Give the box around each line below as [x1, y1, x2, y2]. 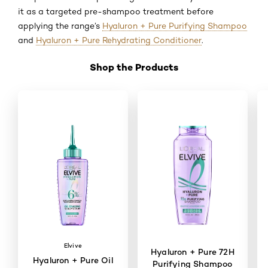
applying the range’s [18, 21, 102, 31]
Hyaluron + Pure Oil [33, 255, 113, 266]
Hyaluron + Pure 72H [151, 246, 234, 257]
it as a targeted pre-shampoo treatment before [18, 7, 214, 17]
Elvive [64, 242, 82, 249]
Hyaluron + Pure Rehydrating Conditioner [36, 35, 202, 45]
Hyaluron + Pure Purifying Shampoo [102, 21, 247, 31]
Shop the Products [90, 61, 178, 74]
